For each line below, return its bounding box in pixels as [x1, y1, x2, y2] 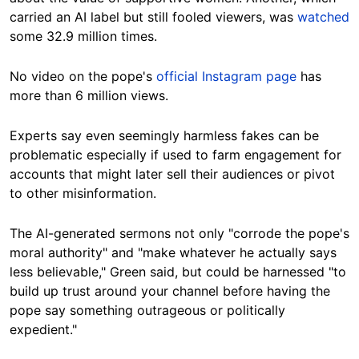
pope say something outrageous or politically [10, 302, 285, 319]
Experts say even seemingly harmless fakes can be [10, 127, 319, 144]
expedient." [10, 321, 77, 338]
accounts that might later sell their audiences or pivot [10, 166, 335, 183]
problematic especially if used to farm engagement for [10, 147, 341, 163]
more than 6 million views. [10, 87, 168, 104]
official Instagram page [156, 68, 296, 85]
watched [297, 9, 349, 26]
